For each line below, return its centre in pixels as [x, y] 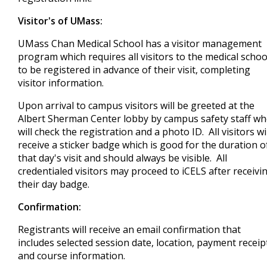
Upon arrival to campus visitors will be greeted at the [136, 105]
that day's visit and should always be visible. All [122, 158]
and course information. [72, 256]
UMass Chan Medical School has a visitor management [140, 44]
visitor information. [62, 83]
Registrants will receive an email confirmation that [129, 229]
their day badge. [55, 184]
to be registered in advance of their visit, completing [134, 70]
